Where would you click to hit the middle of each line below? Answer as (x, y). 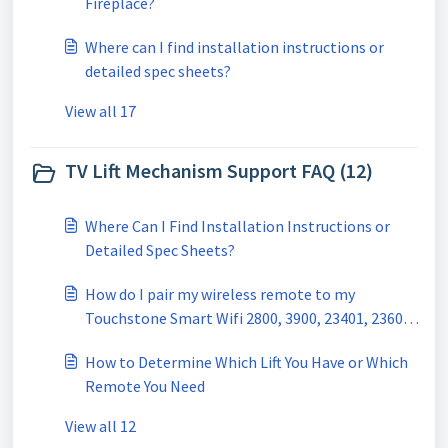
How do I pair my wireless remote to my (220, 294)
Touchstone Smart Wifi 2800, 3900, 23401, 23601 (248, 318)
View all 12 (100, 426)
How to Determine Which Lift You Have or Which (246, 362)
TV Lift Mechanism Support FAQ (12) (219, 170)
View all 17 (100, 111)
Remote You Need (145, 386)
